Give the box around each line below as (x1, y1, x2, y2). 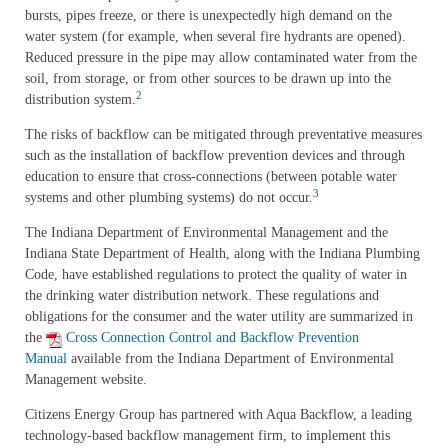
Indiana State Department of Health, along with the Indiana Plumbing (25, 246, 420, 261)
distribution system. (25, 92, 136, 107)
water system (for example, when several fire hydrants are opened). (25, 29, 406, 44)
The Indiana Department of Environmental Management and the (25, 225, 388, 240)
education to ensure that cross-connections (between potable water (25, 169, 397, 184)
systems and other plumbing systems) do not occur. (25, 190, 313, 205)
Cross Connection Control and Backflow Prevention (66, 330, 359, 345)
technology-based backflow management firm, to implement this (25, 428, 390, 443)
